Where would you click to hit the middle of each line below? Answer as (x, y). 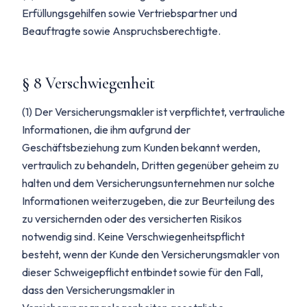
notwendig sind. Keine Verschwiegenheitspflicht (133, 236)
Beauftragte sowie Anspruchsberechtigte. (121, 31)
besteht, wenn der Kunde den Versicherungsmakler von (151, 254)
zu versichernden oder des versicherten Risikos (132, 219)
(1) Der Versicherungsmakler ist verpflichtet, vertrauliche (153, 112)
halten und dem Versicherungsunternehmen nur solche (148, 183)
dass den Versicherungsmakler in (98, 290)
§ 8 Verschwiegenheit (89, 83)
